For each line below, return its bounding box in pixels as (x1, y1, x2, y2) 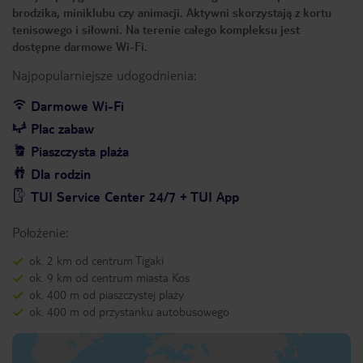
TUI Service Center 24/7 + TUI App (31, 188, 239, 205)
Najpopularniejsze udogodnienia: (12, 66, 196, 83)
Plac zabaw (31, 120, 94, 137)
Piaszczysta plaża (31, 143, 129, 160)
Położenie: (12, 224, 68, 241)
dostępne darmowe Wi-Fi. (12, 39, 147, 53)
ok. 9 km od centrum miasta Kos (29, 270, 190, 284)
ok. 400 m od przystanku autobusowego (29, 304, 229, 318)
